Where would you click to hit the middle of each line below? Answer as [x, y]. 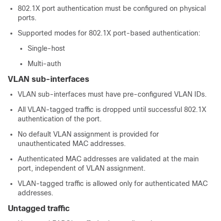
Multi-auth [44, 64]
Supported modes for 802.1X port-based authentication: [109, 33]
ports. [27, 18]
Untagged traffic [39, 208]
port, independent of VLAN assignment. [82, 168]
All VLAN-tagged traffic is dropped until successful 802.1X [112, 110]
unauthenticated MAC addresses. [72, 144]
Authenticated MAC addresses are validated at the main [108, 159]
